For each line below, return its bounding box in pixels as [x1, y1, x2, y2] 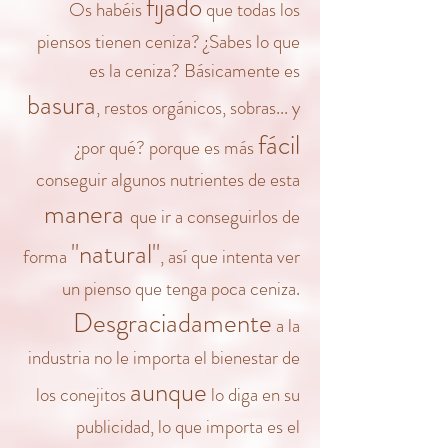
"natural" [71, 235, 160, 273]
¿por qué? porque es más [76, 134, 258, 161]
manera [44, 195, 130, 233]
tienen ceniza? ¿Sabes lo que [91, 28, 300, 55]
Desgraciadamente [73, 304, 272, 342]
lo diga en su [207, 381, 300, 408]
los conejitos [36, 381, 130, 408]
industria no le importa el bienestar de [28, 344, 300, 371]
